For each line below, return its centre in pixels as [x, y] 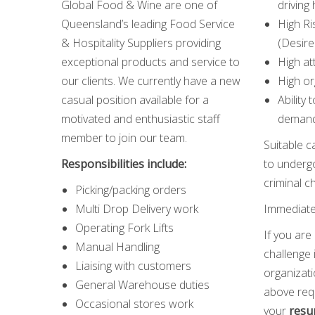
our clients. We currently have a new [151, 81]
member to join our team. [124, 138]
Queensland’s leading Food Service [148, 24]
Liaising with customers [133, 266]
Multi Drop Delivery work [137, 209]
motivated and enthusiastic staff [141, 119]
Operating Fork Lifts [124, 228]
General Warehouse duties [142, 285]
